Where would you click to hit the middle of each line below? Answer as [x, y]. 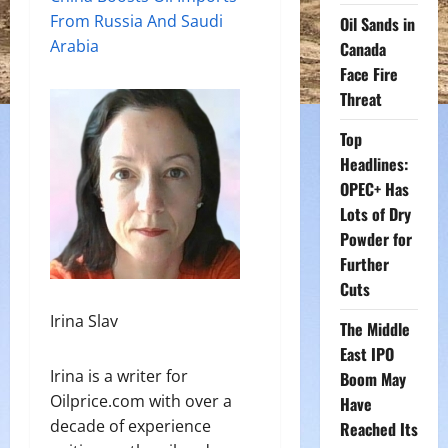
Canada [362, 49]
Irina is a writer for [119, 376]
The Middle [374, 329]
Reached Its [378, 429]
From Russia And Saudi [136, 21]
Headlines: [373, 164]
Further [364, 264]
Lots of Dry [375, 214]
